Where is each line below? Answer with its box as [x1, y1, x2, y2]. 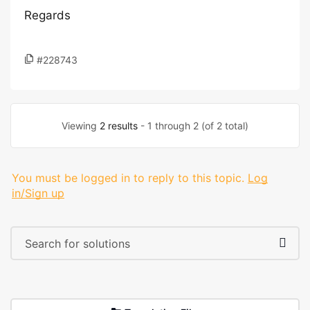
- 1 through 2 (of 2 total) [138, 120, 248, 131]
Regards [24, 8, 71, 22]
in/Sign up [12, 186, 64, 200]
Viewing [62, 120, 100, 131]
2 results [100, 120, 138, 131]
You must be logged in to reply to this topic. [12, 171, 244, 185]
